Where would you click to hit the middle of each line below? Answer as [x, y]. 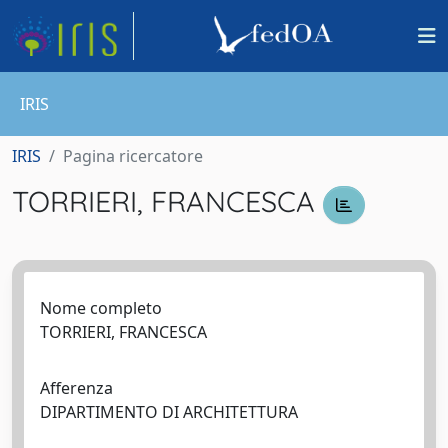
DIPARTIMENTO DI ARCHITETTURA [173, 411]
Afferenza [76, 387]
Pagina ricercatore [133, 156]
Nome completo [101, 307]
